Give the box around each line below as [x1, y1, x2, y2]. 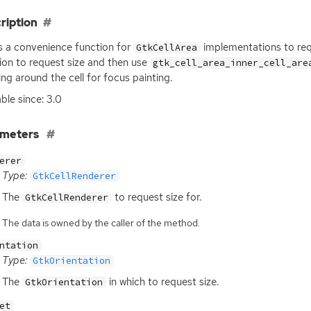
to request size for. [111, 190, 201, 205]
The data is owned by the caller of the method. [1, 217, 200, 230]
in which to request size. [106, 274, 219, 289]
